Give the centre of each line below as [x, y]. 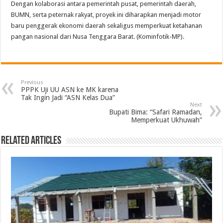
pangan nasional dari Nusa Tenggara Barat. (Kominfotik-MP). [98, 36]
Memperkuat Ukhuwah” [166, 120]
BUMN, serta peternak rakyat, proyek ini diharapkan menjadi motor [106, 14]
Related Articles [31, 141]
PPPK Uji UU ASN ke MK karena [70, 89]
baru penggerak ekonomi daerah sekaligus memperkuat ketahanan [107, 25]
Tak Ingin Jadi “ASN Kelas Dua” [68, 97]
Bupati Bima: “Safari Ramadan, [155, 112]
